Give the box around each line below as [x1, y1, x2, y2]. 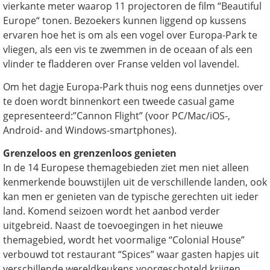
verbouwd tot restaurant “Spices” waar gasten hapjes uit [3, 248, 259, 262]
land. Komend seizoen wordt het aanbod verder [3, 204, 220, 218]
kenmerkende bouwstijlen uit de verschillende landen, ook [3, 175, 267, 189]
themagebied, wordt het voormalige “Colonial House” [3, 233, 245, 247]
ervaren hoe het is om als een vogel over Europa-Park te [3, 28, 257, 42]
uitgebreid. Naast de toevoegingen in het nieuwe [3, 219, 223, 233]
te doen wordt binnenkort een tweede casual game [3, 94, 234, 108]
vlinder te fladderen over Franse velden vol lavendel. [3, 57, 239, 71]
